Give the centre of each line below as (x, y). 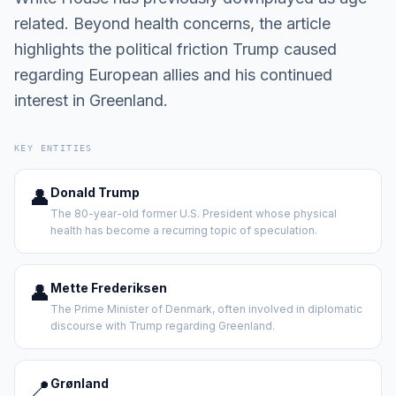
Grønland (80, 383)
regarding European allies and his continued (173, 75)
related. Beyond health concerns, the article (172, 23)
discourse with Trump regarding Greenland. (163, 326)
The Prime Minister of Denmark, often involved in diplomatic (206, 309)
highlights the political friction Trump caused (175, 49)
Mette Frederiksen (109, 288)
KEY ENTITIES (53, 148)
